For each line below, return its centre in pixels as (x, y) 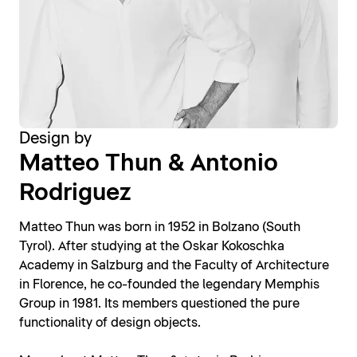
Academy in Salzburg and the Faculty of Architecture (174, 266)
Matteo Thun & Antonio (149, 164)
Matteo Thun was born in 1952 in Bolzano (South (160, 228)
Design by (55, 139)
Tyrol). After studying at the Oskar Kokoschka (152, 247)
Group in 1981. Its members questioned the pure (159, 304)
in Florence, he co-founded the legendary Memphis (169, 285)
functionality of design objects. (110, 323)
